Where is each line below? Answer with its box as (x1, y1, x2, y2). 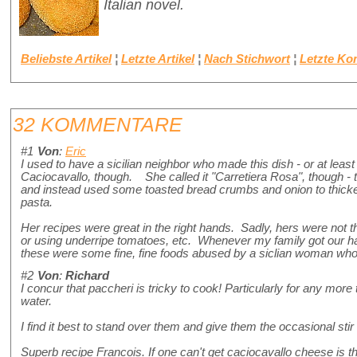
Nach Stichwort (204, 52, 290, 65)
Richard (65, 269, 109, 283)
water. (21, 295, 52, 308)
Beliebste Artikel (21, 52, 112, 65)
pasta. (21, 196, 53, 210)
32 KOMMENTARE (13, 113, 182, 136)
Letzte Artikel (121, 52, 194, 65)
